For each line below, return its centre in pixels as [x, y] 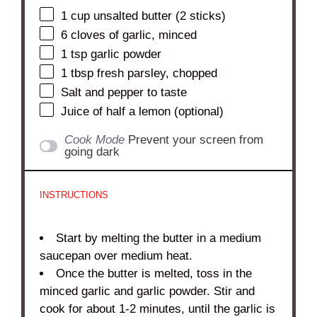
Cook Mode [95, 140]
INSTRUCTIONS [74, 195]
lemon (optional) [180, 112]
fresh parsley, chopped [156, 74]
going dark [92, 152]
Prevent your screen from [196, 140]
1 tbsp [77, 74]
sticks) [206, 16]
